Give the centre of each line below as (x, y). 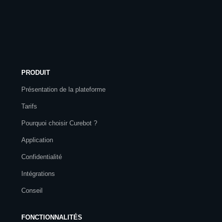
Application (37, 140)
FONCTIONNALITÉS (52, 217)
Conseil (32, 190)
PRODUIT (36, 72)
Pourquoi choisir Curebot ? (59, 123)
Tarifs (29, 106)
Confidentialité (42, 157)
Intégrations (38, 173)
